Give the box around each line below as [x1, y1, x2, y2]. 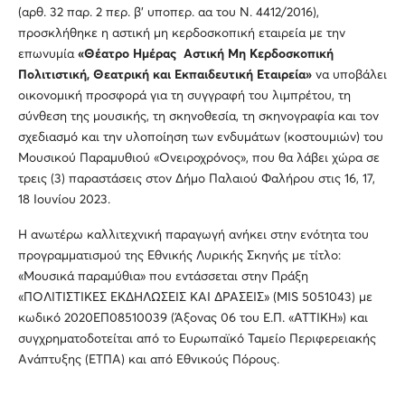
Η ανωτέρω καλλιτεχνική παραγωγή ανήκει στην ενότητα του [18, 229, 369, 242]
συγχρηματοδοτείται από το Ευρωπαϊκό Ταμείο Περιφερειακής [18, 333, 376, 346]
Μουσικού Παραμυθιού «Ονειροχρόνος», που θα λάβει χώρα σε [18, 152, 380, 165]
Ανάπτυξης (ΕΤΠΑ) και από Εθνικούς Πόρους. [18, 353, 279, 367]
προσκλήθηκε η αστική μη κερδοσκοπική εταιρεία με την [18, 27, 345, 41]
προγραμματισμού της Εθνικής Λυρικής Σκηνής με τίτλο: [18, 250, 341, 263]
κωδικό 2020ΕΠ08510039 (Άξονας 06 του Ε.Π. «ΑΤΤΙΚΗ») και [18, 312, 368, 325]
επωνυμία [18, 48, 78, 61]
